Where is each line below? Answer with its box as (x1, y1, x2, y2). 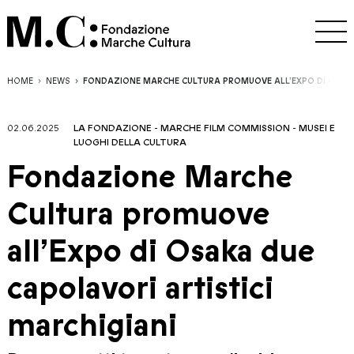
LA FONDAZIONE (73, 122, 152, 134)
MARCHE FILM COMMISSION (160, 122, 290, 134)
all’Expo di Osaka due (7, 230, 315, 273)
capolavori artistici (7, 267, 273, 310)
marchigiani (7, 304, 177, 347)
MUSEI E (299, 122, 335, 134)
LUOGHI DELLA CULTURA (73, 136, 186, 149)
